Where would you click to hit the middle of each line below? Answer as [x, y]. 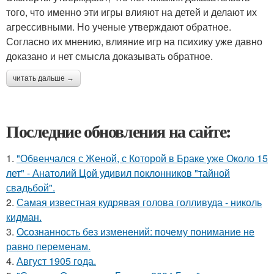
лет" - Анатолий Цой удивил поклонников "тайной [118, 173]
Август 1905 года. [56, 261]
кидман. [24, 217]
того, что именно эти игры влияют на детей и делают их [131, 12]
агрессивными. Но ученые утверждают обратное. [119, 27]
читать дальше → [43, 79]
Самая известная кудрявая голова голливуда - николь [139, 202]
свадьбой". [31, 188]
